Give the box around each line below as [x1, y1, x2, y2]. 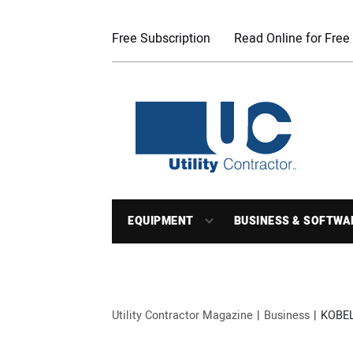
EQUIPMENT [128, 213, 194, 229]
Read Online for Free [234, 29, 350, 48]
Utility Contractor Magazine [112, 307, 253, 324]
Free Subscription [112, 29, 210, 48]
